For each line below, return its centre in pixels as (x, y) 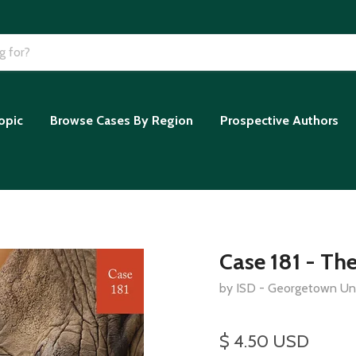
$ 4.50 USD (264, 341)
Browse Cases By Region (122, 120)
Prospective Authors (279, 120)
